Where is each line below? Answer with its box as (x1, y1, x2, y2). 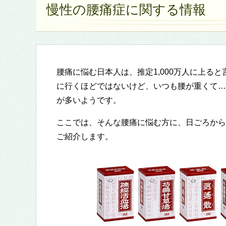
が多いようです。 (56, 95, 121, 104)
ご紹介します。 (56, 132, 113, 141)
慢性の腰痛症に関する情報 (46, 3, 206, 17)
